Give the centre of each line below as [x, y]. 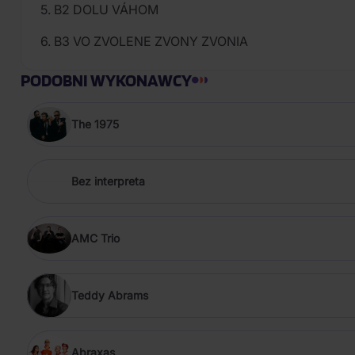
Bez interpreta [108, 181]
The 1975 [95, 124]
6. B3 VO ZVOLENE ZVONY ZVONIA [144, 41]
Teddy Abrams [110, 295]
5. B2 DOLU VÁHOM [99, 10]
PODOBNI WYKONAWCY [106, 80]
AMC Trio [95, 238]
